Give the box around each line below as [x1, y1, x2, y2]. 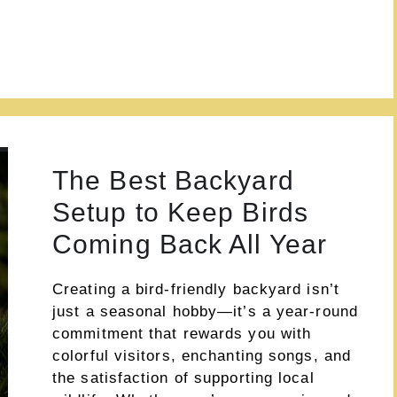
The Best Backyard [52, 165, 294, 195]
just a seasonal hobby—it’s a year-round [52, 302, 358, 320]
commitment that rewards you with [52, 324, 312, 342]
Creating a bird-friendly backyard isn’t [52, 280, 339, 298]
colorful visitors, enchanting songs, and [52, 346, 352, 364]
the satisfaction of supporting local [52, 369, 315, 386]
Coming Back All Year [52, 229, 328, 259]
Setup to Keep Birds [52, 197, 308, 227]
